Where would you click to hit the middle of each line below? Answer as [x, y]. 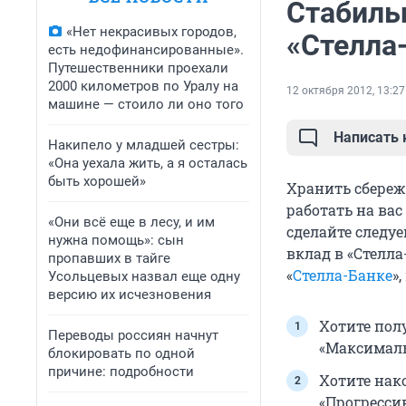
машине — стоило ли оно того [146, 104]
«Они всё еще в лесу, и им [131, 222]
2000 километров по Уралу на [143, 86]
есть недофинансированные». [146, 50]
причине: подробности [121, 372]
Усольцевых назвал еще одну [144, 276]
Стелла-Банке [343, 275]
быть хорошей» [97, 181]
